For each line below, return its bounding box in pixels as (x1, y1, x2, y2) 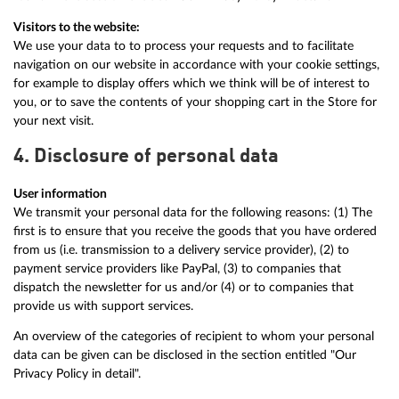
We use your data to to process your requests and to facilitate (13, 38, 354, 53)
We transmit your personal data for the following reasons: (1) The (13, 205, 372, 219)
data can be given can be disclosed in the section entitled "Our (13, 348, 356, 362)
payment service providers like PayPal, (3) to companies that (13, 261, 341, 275)
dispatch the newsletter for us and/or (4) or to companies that (13, 280, 354, 294)
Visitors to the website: (13, 20, 140, 34)
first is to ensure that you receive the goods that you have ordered (13, 224, 377, 238)
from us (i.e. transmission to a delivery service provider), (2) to (13, 242, 349, 256)
